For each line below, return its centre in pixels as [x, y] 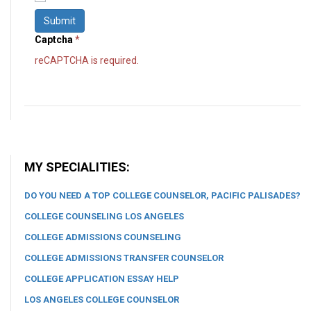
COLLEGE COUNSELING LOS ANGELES [104, 217]
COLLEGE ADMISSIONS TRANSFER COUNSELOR [124, 258]
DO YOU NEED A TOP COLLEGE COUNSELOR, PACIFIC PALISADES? [162, 196]
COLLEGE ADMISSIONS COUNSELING [103, 237]
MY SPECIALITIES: [77, 167]
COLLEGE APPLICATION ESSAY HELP [102, 279]
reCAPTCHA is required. [87, 61]
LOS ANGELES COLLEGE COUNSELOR [102, 300]
